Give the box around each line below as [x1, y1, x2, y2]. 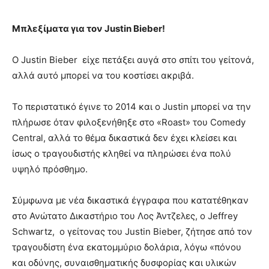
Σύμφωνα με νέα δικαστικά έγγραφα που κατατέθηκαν [12, 194, 249, 206]
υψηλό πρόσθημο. [12, 163, 88, 175]
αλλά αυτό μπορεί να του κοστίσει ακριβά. [12, 69, 194, 81]
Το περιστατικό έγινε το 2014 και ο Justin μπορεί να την [12, 100, 251, 112]
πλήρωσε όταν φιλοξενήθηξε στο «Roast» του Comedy [12, 116, 246, 128]
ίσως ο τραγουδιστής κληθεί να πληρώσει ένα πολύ [12, 147, 231, 159]
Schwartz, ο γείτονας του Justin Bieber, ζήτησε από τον [12, 225, 252, 237]
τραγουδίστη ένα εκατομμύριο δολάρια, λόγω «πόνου [12, 241, 241, 253]
